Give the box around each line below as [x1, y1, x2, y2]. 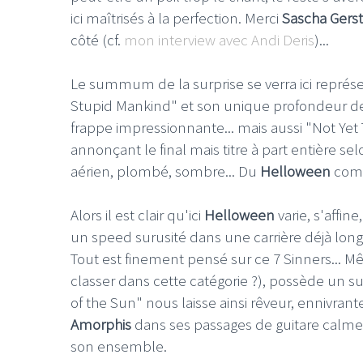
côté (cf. [70, 29, 124, 49]
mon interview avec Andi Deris [124, 29, 314, 49]
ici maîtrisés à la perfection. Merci [70, 7, 282, 28]
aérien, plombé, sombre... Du [70, 160, 260, 181]
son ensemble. [70, 335, 167, 356]
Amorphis [70, 314, 131, 334]
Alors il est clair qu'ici [70, 204, 204, 224]
